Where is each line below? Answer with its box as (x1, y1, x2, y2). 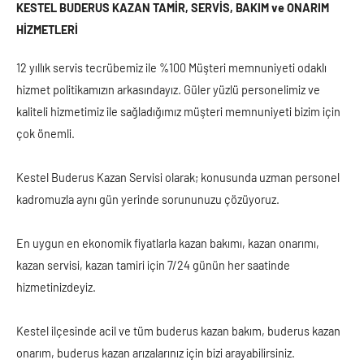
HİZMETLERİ (16, 23, 78, 37)
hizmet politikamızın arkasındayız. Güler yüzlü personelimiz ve (16, 83, 320, 97)
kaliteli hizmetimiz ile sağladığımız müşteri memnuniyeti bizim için (16, 105, 340, 119)
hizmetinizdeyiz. (16, 280, 96, 294)
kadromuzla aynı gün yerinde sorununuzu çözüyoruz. (16, 193, 279, 206)
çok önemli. (16, 127, 75, 141)
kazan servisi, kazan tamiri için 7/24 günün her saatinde (16, 258, 290, 272)
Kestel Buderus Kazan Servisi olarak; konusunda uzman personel (16, 171, 340, 184)
